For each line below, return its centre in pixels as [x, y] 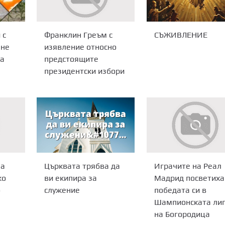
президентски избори [85, 71]
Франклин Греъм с [79, 35]
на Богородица [182, 214]
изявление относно [81, 47]
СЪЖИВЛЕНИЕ [181, 35]
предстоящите [72, 59]
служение [62, 190]
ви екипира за [71, 178]
